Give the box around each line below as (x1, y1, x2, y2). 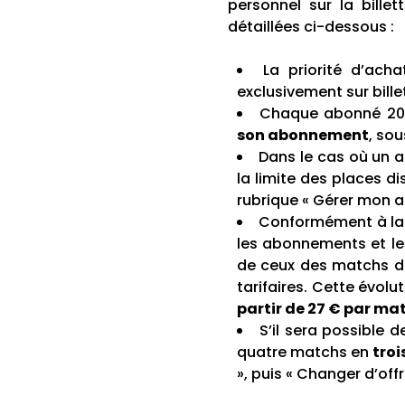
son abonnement (237, 124, 369, 146)
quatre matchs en (237, 341, 373, 363)
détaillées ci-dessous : (228, 15, 394, 37)
